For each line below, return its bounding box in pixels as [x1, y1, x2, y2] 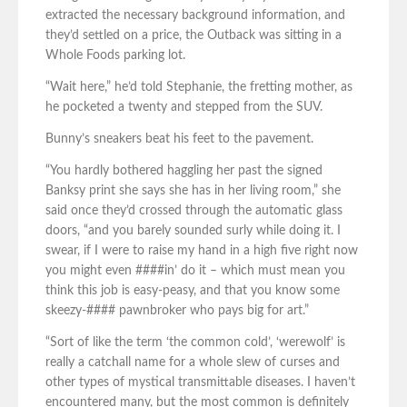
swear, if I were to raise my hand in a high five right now [45, 244, 358, 258]
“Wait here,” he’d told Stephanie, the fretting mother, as [45, 81, 352, 94]
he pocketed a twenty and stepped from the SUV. [45, 101, 323, 114]
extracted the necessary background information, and [45, 9, 345, 23]
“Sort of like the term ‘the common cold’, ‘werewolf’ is [45, 336, 345, 350]
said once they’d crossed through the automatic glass [45, 204, 342, 218]
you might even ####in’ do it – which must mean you [45, 264, 345, 278]
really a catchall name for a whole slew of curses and [45, 356, 340, 370]
